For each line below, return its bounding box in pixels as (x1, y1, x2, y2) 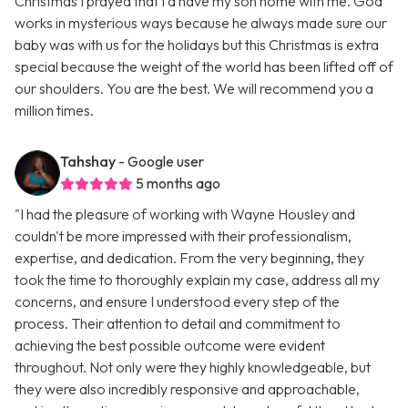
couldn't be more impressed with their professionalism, (15, 227, 352, 246)
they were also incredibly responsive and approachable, (15, 380, 360, 399)
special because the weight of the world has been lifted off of (15, 57, 393, 76)
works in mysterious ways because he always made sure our (15, 14, 387, 33)
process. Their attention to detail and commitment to (15, 314, 341, 333)
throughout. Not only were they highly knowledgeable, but (15, 358, 371, 377)
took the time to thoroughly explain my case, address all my (15, 270, 380, 290)
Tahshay (60, 152, 116, 171)
